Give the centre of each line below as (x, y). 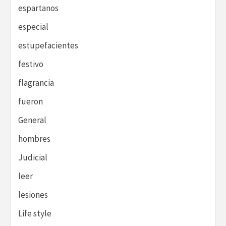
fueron (31, 102)
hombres (34, 139)
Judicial (33, 158)
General (32, 120)
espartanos (38, 8)
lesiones (33, 195)
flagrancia (36, 83)
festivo (31, 64)
